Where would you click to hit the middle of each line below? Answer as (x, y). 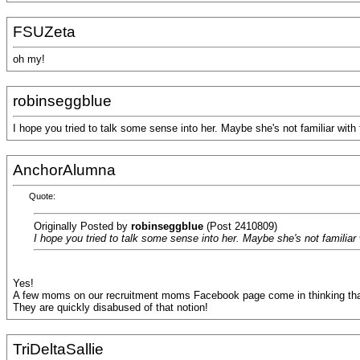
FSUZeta (44, 32)
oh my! (29, 59)
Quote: (42, 196)
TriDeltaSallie (58, 349)
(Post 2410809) (240, 226)
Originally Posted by (82, 226)
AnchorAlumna (64, 170)
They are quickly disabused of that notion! (110, 308)
